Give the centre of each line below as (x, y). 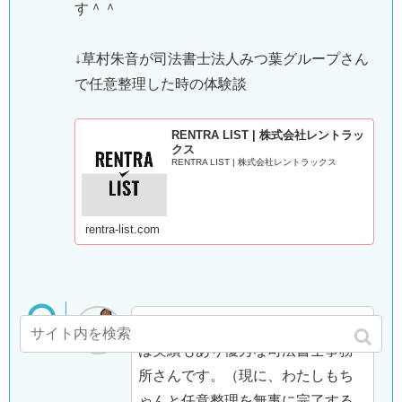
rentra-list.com (122, 230)
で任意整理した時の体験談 (161, 83)
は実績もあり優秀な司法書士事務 (246, 351)
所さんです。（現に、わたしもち (246, 376)
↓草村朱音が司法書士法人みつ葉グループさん (222, 58)
